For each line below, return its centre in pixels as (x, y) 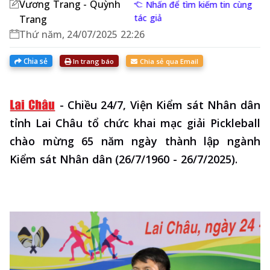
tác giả (152, 18)
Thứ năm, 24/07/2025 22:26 (82, 35)
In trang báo (93, 61)
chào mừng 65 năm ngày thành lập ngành (135, 141)
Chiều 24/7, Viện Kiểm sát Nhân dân (164, 105)
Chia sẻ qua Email (168, 61)
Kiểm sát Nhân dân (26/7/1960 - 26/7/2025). (124, 159)
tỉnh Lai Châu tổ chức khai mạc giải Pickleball (135, 123)
